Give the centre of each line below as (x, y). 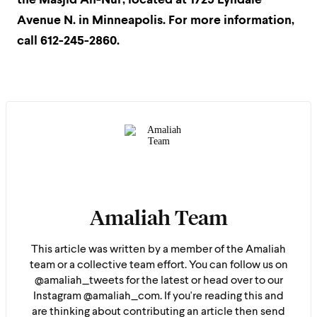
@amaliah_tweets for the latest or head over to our (158, 281)
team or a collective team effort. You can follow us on (158, 265)
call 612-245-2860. (68, 41)
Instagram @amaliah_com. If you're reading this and (158, 296)
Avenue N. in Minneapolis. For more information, (156, 21)
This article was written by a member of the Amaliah (158, 249)
